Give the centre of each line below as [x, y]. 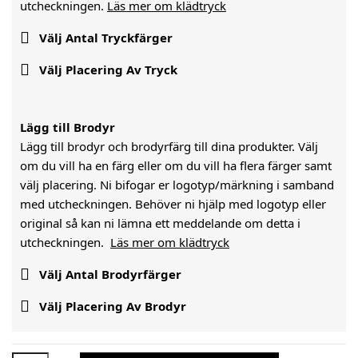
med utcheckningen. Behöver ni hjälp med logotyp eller [173, 204]
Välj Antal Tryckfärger [104, 38]
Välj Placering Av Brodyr [111, 306]
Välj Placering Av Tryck [107, 70]
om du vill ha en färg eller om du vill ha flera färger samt [176, 165]
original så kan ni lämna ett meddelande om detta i [160, 223]
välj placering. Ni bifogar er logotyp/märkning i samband [177, 185]
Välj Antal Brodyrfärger [109, 274]
